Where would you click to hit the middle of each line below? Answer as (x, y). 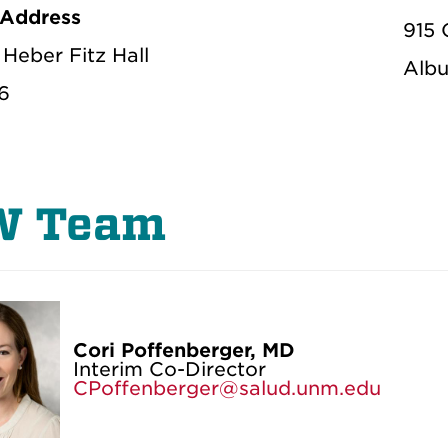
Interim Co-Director (169, 369)
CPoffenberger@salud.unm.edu (226, 388)
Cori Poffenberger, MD (183, 350)
